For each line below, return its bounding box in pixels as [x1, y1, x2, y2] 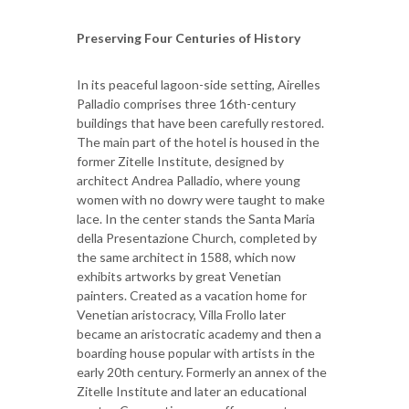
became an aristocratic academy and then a [77, 326, 321, 342]
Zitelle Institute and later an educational [77, 383, 307, 400]
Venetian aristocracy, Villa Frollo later [77, 307, 286, 323]
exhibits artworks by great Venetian [77, 268, 281, 285]
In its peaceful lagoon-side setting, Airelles [77, 77, 320, 93]
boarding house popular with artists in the [77, 345, 315, 362]
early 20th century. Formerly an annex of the [77, 364, 327, 381]
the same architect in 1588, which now [77, 249, 296, 266]
